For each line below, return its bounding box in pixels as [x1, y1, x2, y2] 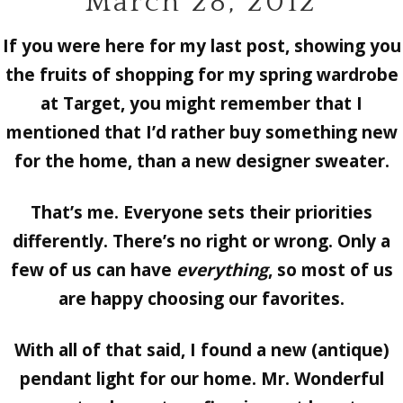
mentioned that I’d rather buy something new [5, 121, 398, 145]
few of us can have [10, 258, 176, 282]
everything [175, 258, 268, 282]
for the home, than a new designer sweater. [13, 149, 390, 174]
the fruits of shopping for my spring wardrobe [4, 63, 399, 87]
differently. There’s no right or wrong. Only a [13, 229, 390, 254]
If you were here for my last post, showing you [2, 34, 401, 58]
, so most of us [267, 258, 393, 282]
